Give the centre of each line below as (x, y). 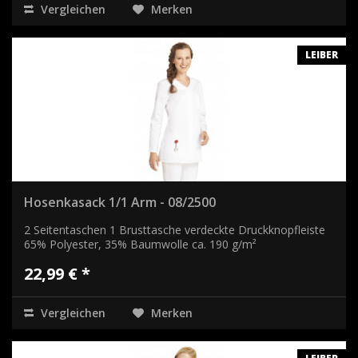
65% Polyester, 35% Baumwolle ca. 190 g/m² (140, 244)
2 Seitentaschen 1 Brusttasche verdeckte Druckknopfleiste (175, 229)
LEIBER (322, 54)
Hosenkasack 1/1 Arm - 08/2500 (120, 202)
